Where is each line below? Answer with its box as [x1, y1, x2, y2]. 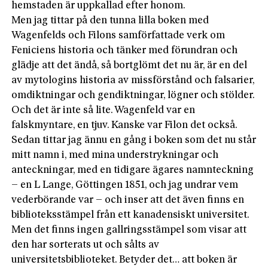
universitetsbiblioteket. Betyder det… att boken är [11, 254, 237, 265]
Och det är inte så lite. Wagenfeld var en [11, 105, 196, 115]
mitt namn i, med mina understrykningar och [11, 150, 219, 160]
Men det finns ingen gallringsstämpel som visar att [11, 224, 247, 235]
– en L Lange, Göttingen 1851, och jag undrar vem [11, 179, 239, 190]
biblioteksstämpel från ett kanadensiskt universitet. [11, 209, 249, 220]
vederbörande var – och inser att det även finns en [11, 194, 245, 205]
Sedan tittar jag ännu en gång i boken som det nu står [11, 135, 257, 145]
